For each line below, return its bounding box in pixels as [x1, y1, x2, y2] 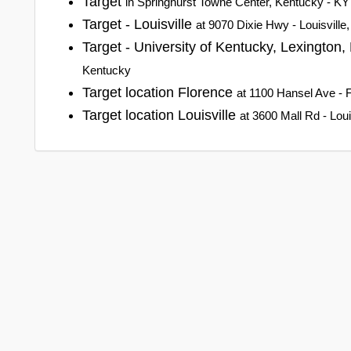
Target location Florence [82, 84, 237, 100]
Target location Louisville [82, 107, 240, 123]
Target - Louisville [82, 16, 196, 32]
